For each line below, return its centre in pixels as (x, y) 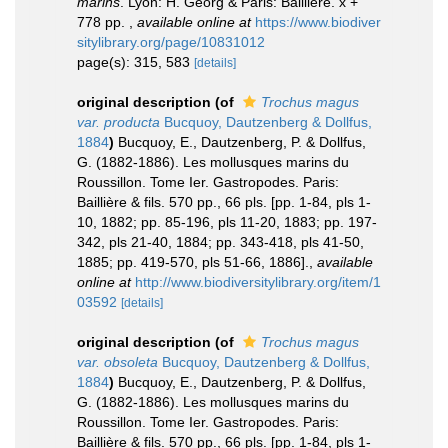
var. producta (118, 121)
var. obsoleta (117, 361)
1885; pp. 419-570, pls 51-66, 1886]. (193, 261)
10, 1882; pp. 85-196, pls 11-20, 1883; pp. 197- (227, 221)
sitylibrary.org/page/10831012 (171, 41)
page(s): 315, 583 (135, 61)
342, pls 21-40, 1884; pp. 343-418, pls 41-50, (220, 241)
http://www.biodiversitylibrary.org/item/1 (258, 281)
